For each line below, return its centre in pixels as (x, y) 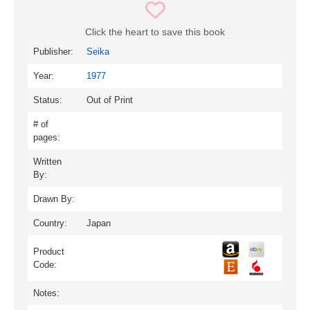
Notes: (46, 293)
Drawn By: (54, 199)
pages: (47, 138)
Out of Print (110, 100)
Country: (50, 224)
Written (47, 162)
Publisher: (53, 52)
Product (49, 252)
